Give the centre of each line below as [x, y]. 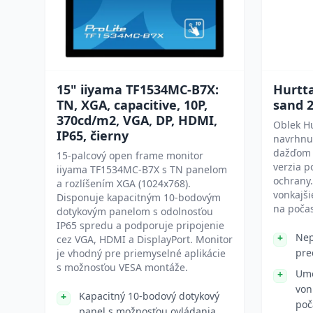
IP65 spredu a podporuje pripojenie [140, 225]
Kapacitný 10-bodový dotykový [149, 296]
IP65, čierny [93, 136]
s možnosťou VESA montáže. [122, 267]
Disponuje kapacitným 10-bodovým [139, 197]
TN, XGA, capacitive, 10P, [132, 105]
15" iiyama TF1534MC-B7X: [138, 89]
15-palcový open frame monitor [130, 155]
